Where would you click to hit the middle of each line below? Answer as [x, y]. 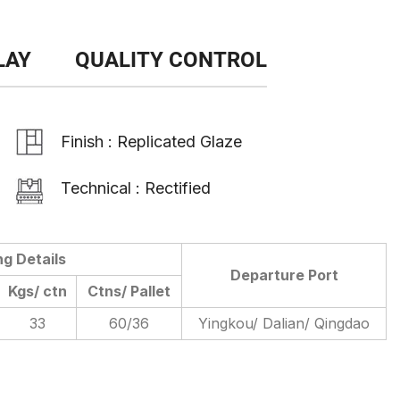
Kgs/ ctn [37, 291]
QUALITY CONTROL [171, 59]
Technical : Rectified [136, 187]
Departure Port [284, 275]
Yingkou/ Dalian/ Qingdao [284, 323]
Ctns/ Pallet [129, 291]
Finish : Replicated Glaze [152, 142]
